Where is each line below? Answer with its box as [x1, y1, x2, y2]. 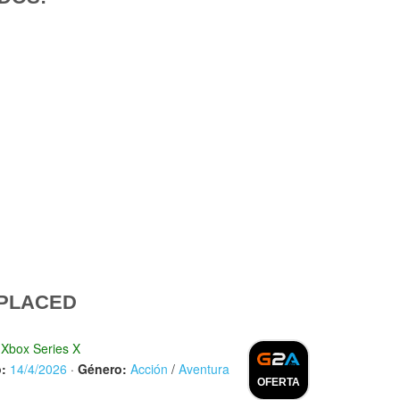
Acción [130, 359, 168, 378]
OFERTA [257, 375, 300, 388]
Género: [78, 359, 127, 378]
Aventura [179, 359, 229, 378]
